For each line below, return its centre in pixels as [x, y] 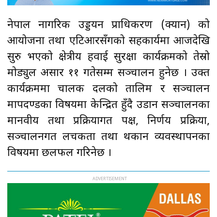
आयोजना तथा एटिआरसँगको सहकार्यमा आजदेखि [108, 41]
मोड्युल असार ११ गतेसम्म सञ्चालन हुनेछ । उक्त [108, 73]
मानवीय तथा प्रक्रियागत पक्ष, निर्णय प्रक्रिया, [108, 121]
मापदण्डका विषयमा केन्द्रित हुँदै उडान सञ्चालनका [108, 105]
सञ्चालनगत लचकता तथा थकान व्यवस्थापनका [108, 137]
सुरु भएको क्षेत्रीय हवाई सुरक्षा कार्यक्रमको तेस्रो [108, 57]
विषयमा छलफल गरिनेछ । [59, 153]
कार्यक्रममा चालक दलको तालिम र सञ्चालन [108, 89]
